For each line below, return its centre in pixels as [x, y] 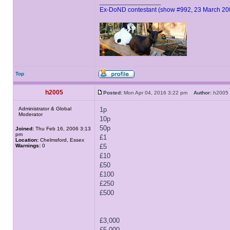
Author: [203, 93]
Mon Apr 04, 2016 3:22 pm [158, 93]
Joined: [25, 129]
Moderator [31, 114]
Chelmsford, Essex [61, 140]
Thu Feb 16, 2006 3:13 [62, 129]
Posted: [113, 93]
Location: [27, 140]
